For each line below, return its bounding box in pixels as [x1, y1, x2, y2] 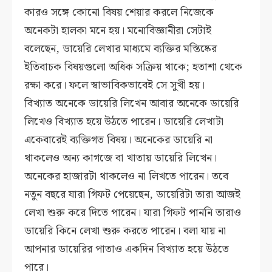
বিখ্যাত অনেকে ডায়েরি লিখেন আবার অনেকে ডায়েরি [24, 95, 239, 113]
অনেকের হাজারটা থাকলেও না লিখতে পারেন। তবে [24, 168, 229, 186]
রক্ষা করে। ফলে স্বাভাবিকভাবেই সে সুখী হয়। [24, 76, 205, 95]
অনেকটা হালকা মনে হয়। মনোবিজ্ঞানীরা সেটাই [24, 22, 212, 40]
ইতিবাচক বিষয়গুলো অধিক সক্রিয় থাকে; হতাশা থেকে [24, 58, 243, 76]
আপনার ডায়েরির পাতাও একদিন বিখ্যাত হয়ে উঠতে [24, 240, 229, 259]
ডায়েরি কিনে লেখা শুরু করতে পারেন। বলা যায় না [24, 222, 226, 240]
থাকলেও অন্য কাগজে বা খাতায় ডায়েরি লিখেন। [24, 149, 217, 168]
